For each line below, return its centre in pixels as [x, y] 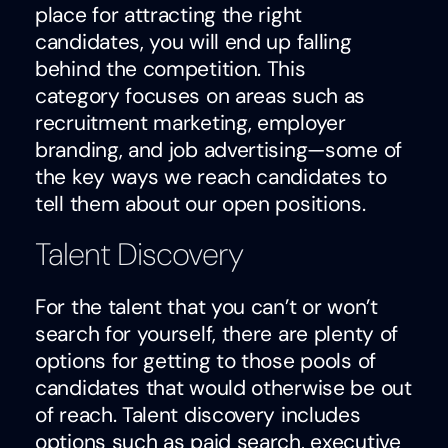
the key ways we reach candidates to [211, 176]
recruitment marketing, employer [190, 122]
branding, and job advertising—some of [218, 149]
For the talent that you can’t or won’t [206, 307]
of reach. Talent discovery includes [198, 415]
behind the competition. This [170, 68]
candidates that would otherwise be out [223, 388]
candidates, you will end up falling [193, 41]
